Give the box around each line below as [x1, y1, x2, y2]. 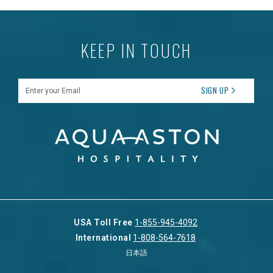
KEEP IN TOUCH [80, 37, 193, 63]
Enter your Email [18, 80, 74, 90]
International [75, 232, 132, 243]
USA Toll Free [74, 217, 135, 227]
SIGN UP [201, 84, 229, 97]
